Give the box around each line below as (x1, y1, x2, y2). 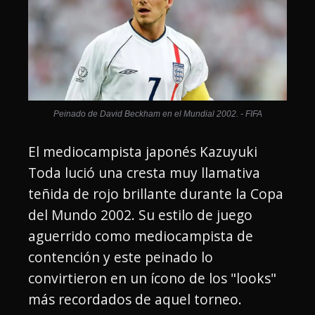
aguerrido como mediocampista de (28, 226, 253, 245)
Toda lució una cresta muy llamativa (28, 162, 260, 182)
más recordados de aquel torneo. (28, 289, 242, 309)
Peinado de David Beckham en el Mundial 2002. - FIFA (53, 108, 262, 119)
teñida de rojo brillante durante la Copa (28, 184, 283, 203)
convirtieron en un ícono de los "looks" (28, 268, 276, 288)
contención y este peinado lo (28, 247, 213, 266)
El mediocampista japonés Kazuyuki (28, 141, 257, 161)
